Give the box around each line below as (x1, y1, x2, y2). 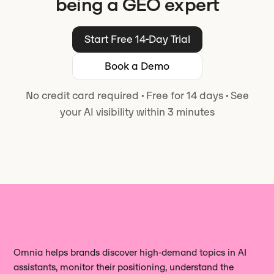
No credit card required (25, 88, 141, 102)
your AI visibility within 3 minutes (59, 105, 215, 119)
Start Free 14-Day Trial (84, 32, 190, 46)
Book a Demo (105, 59, 169, 73)
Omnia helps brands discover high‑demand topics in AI (13, 246, 247, 258)
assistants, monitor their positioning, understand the (13, 261, 234, 273)
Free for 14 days (143, 88, 226, 102)
